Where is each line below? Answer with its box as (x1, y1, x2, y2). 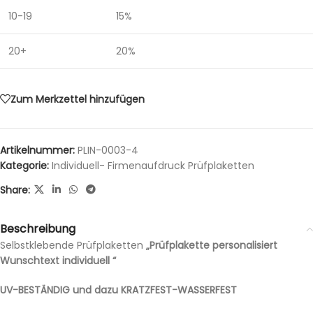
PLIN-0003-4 (78, 143, 138, 158)
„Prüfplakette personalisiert (146, 238, 277, 253)
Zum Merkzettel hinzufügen (10, 92, 145, 106)
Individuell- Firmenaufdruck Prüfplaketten (52, 159, 254, 173)
